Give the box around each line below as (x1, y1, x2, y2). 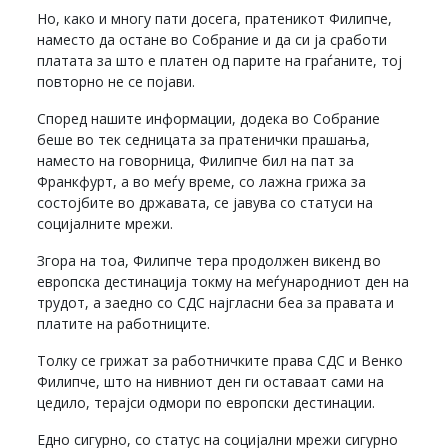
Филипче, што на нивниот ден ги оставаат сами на (37, 371, 385, 391)
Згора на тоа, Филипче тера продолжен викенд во (37, 250, 382, 270)
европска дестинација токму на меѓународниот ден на (37, 271, 410, 291)
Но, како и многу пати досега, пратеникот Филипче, (37, 8, 393, 28)
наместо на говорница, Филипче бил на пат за (37, 150, 355, 170)
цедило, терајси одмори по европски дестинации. (37, 392, 376, 412)
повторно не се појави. (37, 71, 196, 91)
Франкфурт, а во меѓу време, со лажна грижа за (37, 171, 367, 191)
